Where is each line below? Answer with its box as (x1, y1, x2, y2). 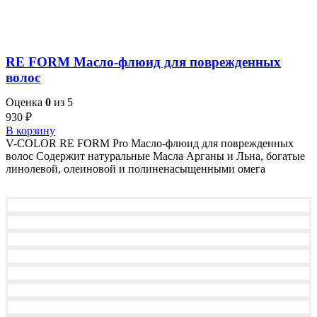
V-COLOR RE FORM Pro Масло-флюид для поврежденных (6, 137, 294, 149)
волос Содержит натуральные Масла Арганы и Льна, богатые (6, 149, 305, 162)
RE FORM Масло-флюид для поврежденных (6, 54, 281, 69)
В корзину (6, 124, 55, 137)
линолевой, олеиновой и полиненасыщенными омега (6, 162, 265, 175)
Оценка (6, 96, 45, 108)
